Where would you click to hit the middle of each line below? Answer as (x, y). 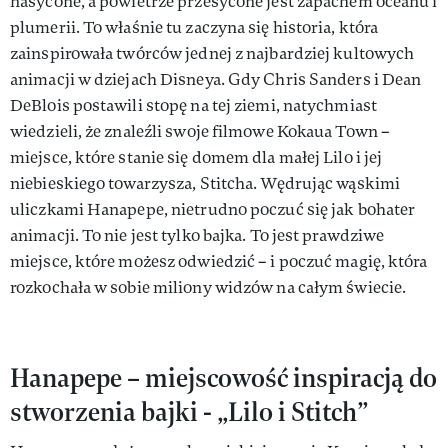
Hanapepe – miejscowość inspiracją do (223, 377)
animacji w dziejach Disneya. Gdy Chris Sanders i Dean (216, 79)
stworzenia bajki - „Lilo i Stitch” (189, 411)
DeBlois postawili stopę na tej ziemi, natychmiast (193, 105)
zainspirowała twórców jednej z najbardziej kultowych (212, 53)
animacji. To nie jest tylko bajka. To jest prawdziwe (197, 235)
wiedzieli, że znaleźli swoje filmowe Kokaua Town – (200, 131)
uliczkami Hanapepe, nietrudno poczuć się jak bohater (213, 209)
